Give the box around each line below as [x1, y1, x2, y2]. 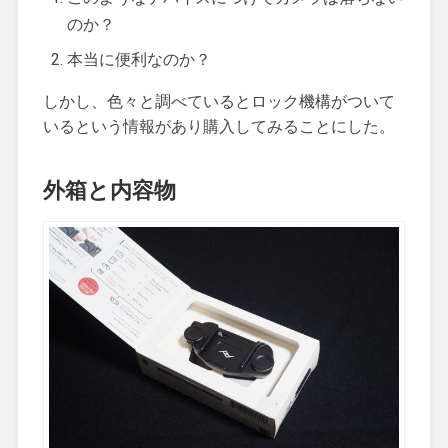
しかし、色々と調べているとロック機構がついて [42, 91, 395, 111]
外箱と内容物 [42, 174, 176, 204]
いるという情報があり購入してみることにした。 [42, 116, 395, 136]
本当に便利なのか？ [66, 49, 211, 69]
